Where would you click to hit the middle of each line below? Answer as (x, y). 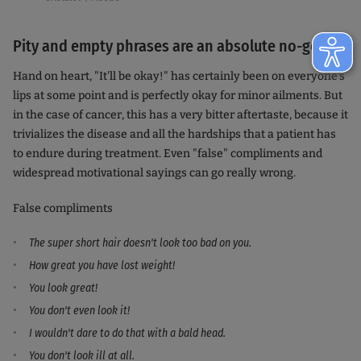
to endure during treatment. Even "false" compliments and (168, 153)
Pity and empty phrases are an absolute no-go (166, 46)
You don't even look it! (79, 310)
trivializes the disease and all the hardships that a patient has (174, 134)
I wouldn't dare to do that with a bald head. (127, 333)
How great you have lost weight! (107, 265)
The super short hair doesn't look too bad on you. (145, 243)
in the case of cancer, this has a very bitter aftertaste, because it (180, 114)
